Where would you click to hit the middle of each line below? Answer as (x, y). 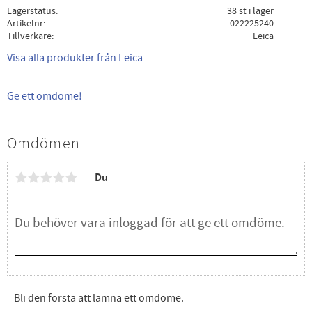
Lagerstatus (31, 11)
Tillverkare (29, 36)
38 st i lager (250, 11)
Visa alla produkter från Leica (75, 57)
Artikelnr (25, 24)
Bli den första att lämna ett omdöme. (99, 298)
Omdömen (44, 143)
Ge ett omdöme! (45, 96)
